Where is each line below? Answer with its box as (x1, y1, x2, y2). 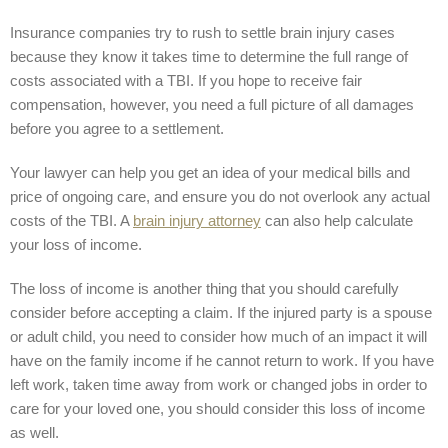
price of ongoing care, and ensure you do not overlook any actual (10, 188, 430, 205)
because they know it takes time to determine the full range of (10, 48, 408, 65)
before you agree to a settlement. (10, 120, 224, 137)
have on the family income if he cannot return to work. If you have (10, 352, 434, 369)
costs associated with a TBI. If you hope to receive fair (10, 72, 362, 89)
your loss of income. (10, 236, 142, 253)
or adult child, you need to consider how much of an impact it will (10, 328, 427, 345)
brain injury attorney (133, 212, 261, 229)
